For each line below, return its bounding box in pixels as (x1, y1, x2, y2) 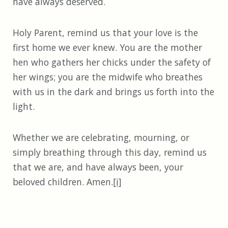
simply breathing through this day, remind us (13, 146, 207, 159)
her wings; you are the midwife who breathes (13, 71, 203, 83)
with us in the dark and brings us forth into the (13, 85, 214, 98)
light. (13, 100, 35, 113)
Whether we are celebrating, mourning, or (13, 131, 189, 144)
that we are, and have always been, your (13, 161, 183, 174)
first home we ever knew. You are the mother (13, 41, 202, 54)
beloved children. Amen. (13, 176, 113, 188)
